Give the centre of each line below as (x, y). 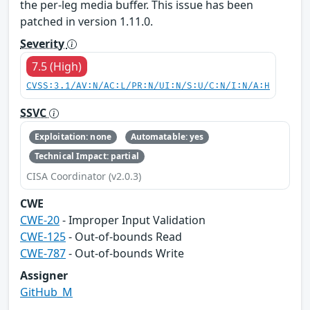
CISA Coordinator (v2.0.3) (84, 176)
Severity (44, 43)
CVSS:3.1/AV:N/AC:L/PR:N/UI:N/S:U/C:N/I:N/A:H (148, 86)
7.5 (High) (57, 66)
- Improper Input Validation (133, 220)
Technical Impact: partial (86, 156)
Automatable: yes (167, 136)
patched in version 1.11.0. (86, 21)
